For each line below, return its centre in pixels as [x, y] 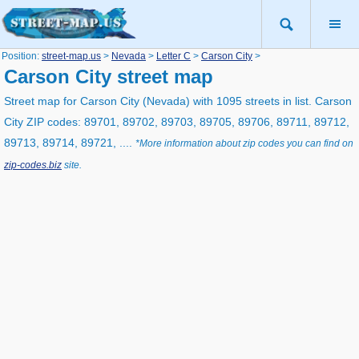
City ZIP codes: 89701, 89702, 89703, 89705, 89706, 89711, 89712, [177, 121]
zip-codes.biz [33, 165]
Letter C [173, 56]
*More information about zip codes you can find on [244, 143]
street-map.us [71, 56]
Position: [22, 56]
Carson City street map [109, 77]
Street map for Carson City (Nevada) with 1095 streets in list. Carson [178, 101]
